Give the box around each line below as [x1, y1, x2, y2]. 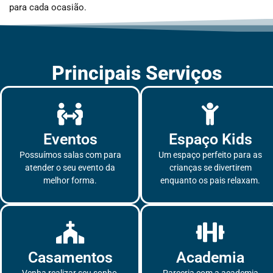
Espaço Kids [168, 130, 252, 149]
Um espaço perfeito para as [158, 150, 262, 160]
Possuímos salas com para [19, 150, 121, 160]
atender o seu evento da [25, 163, 115, 173]
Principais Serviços [51, 62, 222, 85]
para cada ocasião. [9, 2, 87, 13]
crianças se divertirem [169, 163, 252, 173]
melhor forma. [43, 175, 97, 186]
